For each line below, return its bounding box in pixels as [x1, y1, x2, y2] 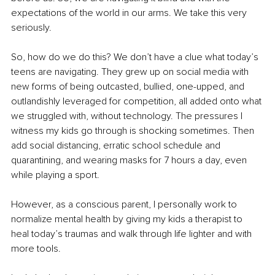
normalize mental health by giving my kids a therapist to [11, 213, 245, 226]
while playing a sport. [11, 169, 99, 182]
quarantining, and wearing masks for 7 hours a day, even [11, 154, 249, 167]
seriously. [11, 21, 52, 34]
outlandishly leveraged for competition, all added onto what [11, 95, 264, 108]
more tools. [11, 242, 63, 255]
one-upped [176, 80, 224, 93]
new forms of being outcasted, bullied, [11, 80, 176, 93]
